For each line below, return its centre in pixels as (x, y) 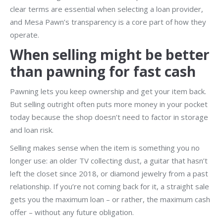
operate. (25, 34)
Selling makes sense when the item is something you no (105, 147)
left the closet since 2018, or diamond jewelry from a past (109, 173)
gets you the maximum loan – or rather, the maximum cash (110, 199)
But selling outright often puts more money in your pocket (109, 104)
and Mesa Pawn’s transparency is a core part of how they (108, 22)
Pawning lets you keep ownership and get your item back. (108, 91)
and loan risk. (32, 130)
